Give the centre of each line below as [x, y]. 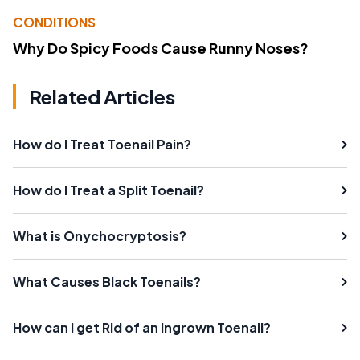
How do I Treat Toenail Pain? [102, 145]
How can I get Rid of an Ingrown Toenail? [142, 328]
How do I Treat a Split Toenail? [108, 190]
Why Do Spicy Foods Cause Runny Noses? [161, 48]
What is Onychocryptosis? [100, 236]
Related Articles [102, 97]
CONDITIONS [54, 22]
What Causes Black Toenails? [107, 282]
